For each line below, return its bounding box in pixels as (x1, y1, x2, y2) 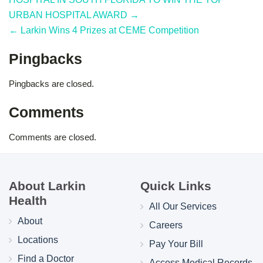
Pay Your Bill (149, 238, 203, 249)
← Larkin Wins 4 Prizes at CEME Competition (9, 25, 199, 35)
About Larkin (9, 178, 86, 193)
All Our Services (149, 201, 217, 211)
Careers (149, 220, 183, 230)
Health (9, 193, 47, 207)
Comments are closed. (9, 131, 96, 142)
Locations (17, 234, 58, 245)
